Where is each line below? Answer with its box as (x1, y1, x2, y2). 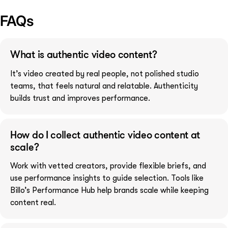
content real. (10, 198, 56, 208)
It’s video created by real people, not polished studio (10, 69, 199, 78)
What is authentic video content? (10, 48, 157, 61)
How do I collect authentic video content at (10, 128, 201, 141)
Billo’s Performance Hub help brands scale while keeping (10, 186, 209, 195)
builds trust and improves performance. (10, 93, 150, 103)
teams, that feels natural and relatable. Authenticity (10, 81, 198, 91)
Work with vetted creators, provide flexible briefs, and (10, 161, 206, 171)
